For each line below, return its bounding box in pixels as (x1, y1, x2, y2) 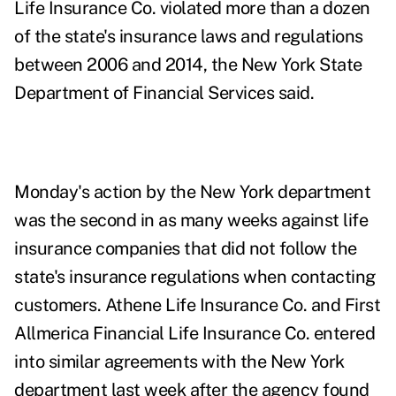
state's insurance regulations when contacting (14, 266, 376, 288)
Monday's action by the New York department (14, 181, 370, 203)
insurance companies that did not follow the (14, 238, 357, 260)
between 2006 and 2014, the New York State (14, 54, 362, 76)
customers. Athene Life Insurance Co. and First (14, 294, 380, 316)
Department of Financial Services (14, 82, 278, 104)
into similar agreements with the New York (14, 351, 345, 373)
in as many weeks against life (136, 209, 368, 232)
